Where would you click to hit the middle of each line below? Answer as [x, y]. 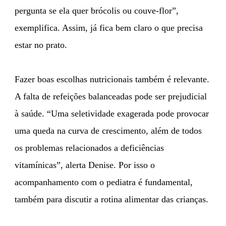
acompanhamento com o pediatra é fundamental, [104, 182]
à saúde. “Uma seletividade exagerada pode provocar [112, 113]
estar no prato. [41, 45]
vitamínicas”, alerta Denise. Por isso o [85, 165]
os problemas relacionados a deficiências [89, 148]
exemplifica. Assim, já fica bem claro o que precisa [109, 27]
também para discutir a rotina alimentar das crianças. [111, 199]
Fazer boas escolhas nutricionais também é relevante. [112, 79]
